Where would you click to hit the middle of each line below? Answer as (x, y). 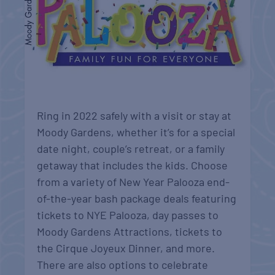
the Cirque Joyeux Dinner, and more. (126, 248)
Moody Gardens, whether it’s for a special (136, 132)
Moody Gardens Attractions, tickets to (130, 231)
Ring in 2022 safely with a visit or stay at (134, 115)
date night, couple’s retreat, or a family (131, 148)
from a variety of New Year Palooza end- (134, 181)
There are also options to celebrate (123, 264)
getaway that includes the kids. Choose (133, 165)
